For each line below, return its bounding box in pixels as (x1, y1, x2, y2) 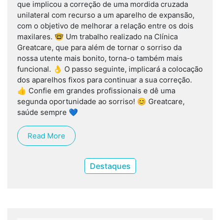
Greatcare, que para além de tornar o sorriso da (17, 43, 182, 53)
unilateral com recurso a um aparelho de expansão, (17, 10, 194, 20)
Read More (27, 131, 65, 141)
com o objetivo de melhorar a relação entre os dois (17, 21, 193, 31)
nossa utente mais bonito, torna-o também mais (17, 54, 183, 63)
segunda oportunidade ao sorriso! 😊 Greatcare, (17, 97, 185, 107)
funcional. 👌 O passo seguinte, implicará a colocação (17, 64, 203, 74)
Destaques (89, 161, 131, 171)
